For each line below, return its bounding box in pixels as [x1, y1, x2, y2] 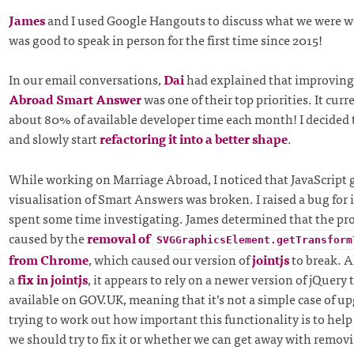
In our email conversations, [8, 69, 164, 90]
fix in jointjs [17, 269, 88, 290]
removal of [86, 228, 153, 249]
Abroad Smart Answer [8, 88, 141, 110]
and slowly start [8, 128, 100, 149]
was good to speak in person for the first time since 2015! [8, 28, 322, 50]
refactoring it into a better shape [99, 128, 288, 149]
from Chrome [8, 249, 88, 270]
